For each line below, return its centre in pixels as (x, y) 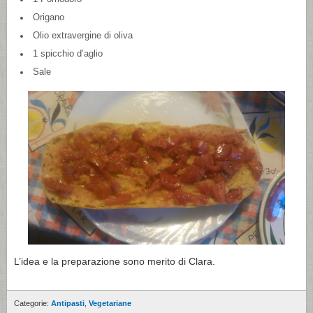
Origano (48, 17)
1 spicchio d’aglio (67, 53)
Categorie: (32, 304)
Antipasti (68, 304)
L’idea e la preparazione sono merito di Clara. (115, 262)
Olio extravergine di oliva (82, 35)
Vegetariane (110, 304)
